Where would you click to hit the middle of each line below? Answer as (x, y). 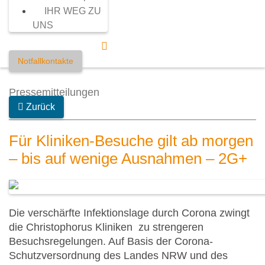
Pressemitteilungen (54, 92)
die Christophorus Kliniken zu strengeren (106, 227)
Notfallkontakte (46, 61)
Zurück (41, 107)
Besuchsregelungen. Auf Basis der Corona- (111, 242)
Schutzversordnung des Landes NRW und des (118, 256)
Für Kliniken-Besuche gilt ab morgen (131, 141)
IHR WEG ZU (73, 11)
